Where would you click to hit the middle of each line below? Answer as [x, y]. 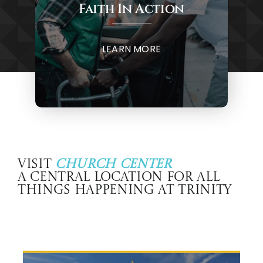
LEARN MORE [131, 49]
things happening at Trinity [124, 190]
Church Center [113, 164]
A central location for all [118, 177]
